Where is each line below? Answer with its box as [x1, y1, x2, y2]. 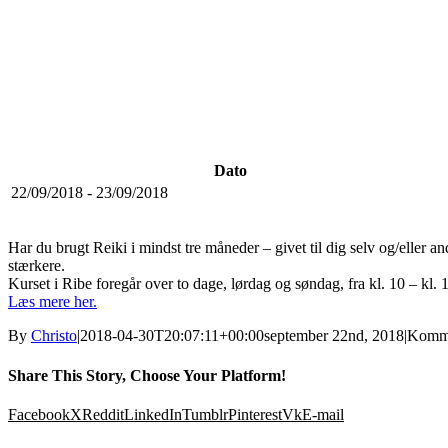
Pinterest [228, 405, 282, 423]
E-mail [302, 405, 344, 423]
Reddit [82, 405, 124, 423]
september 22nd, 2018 [264, 327, 404, 345]
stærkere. [8, 257, 65, 275]
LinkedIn [124, 405, 182, 423]
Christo [31, 327, 77, 345]
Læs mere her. [8, 293, 97, 311]
